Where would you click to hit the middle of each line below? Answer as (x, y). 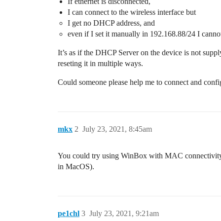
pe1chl (69, 213)
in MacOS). (76, 166)
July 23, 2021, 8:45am (117, 129)
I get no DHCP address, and (111, 23)
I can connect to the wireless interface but (132, 12)
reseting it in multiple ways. (100, 63)
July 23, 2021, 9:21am (124, 213)
